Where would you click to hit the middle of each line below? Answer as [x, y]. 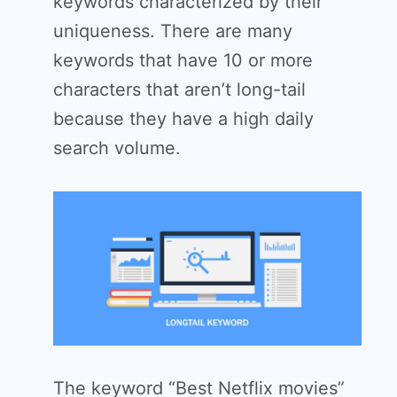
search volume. [117, 148]
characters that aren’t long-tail [179, 90]
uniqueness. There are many [173, 31]
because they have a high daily [183, 119]
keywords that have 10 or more [183, 61]
